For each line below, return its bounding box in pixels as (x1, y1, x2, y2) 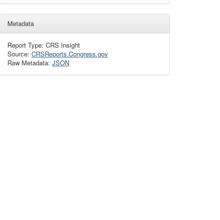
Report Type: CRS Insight (7, 40, 80, 50)
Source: (7, 49, 31, 58)
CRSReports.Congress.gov (31, 49, 108, 58)
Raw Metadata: (7, 58, 52, 67)
